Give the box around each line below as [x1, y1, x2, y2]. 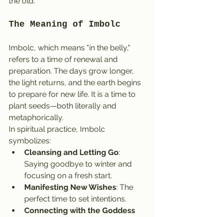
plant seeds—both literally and [9, 101, 118, 110]
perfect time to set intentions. [24, 194, 126, 203]
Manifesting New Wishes [24, 182, 116, 192]
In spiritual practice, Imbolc [9, 124, 107, 134]
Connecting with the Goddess [24, 205, 137, 215]
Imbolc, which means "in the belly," [9, 43, 132, 52]
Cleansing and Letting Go [24, 147, 119, 157]
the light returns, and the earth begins [9, 77, 143, 87]
